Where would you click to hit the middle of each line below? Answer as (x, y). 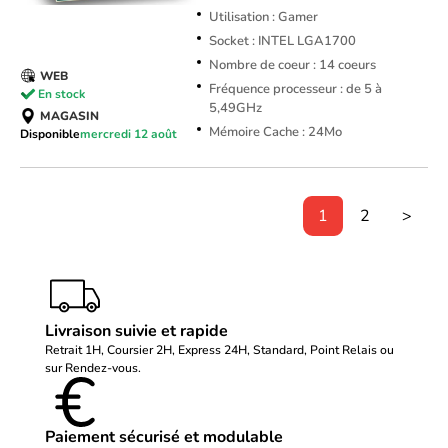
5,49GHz (235, 108)
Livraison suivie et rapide (136, 331)
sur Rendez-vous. (93, 368)
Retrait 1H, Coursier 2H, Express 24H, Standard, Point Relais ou (219, 350)
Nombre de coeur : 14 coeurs (292, 65)
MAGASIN (69, 116)
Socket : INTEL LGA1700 (282, 41)
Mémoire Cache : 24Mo (275, 132)
